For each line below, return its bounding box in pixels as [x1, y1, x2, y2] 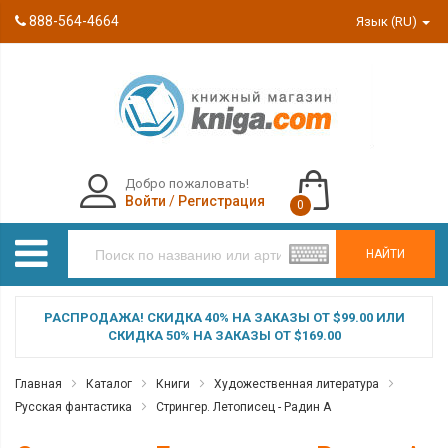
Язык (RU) [356, 14, 421, 29]
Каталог [86, 377, 132, 391]
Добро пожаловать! [124, 176, 249, 191]
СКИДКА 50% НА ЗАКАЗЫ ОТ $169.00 [107, 328, 341, 343]
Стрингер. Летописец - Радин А [156, 400, 331, 414]
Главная [15, 377, 62, 391]
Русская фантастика [15, 400, 132, 414]
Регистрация [177, 193, 265, 209]
